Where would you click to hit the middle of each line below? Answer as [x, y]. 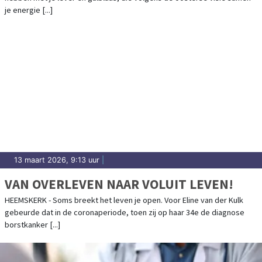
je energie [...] [29, 10]
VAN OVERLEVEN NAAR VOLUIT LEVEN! [119, 184]
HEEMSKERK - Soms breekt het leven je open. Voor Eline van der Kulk [124, 200]
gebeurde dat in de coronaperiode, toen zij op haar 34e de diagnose [125, 213]
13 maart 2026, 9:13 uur [57, 160]
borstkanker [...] [32, 225]
